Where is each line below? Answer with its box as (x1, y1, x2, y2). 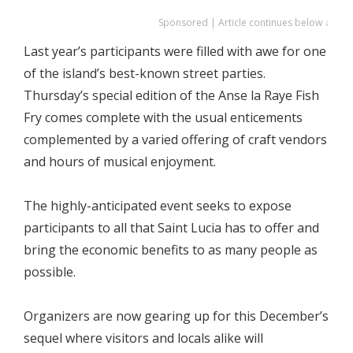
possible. (24, 263, 76, 281)
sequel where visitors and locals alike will (24, 329, 263, 347)
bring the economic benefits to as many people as (24, 241, 318, 258)
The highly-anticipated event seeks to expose (24, 197, 292, 214)
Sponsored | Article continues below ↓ (158, 16, 329, 29)
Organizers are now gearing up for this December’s (24, 307, 329, 325)
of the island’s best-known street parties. (24, 65, 266, 82)
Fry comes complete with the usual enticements (24, 109, 303, 126)
